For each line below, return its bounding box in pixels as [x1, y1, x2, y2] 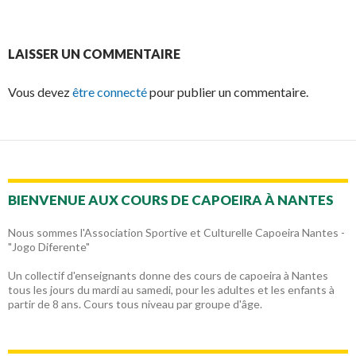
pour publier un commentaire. [147, 84, 308, 100]
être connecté [72, 84, 147, 100]
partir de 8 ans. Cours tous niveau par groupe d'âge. [8, 297, 262, 311]
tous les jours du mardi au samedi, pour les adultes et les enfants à [8, 283, 335, 297]
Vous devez [8, 84, 72, 100]
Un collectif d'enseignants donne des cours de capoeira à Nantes [8, 269, 328, 283]
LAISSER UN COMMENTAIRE [8, 46, 180, 62]
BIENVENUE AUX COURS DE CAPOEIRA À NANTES [8, 192, 334, 209]
